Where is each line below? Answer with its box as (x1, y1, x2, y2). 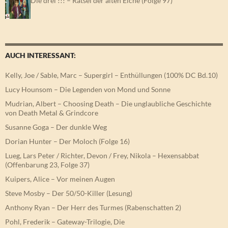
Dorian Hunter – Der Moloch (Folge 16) (5, 137, 130, 146)
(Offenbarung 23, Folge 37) (5, 160, 90, 169)
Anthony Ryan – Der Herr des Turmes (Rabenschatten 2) (5, 203, 181, 212)
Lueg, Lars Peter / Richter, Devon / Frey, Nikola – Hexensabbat (5, 151, 199, 160)
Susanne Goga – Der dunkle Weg (5, 123, 107, 132)
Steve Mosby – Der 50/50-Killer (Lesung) (5, 189, 132, 198)
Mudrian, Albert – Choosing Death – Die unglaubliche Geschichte (5, 99, 211, 108)
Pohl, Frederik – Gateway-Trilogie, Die (5, 217, 125, 226)
